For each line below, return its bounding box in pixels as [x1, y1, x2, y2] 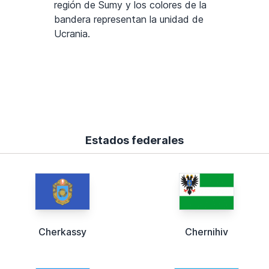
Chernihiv [185, 226, 228, 238]
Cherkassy [38, 226, 86, 238]
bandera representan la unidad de [54, 13, 204, 26]
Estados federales [85, 134, 184, 147]
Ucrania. [54, 28, 90, 40]
